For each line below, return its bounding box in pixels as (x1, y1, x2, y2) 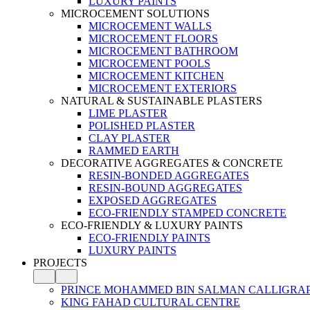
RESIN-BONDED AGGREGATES (89, 170, 249, 181)
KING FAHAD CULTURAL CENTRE (61, 296, 240, 308)
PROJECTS (33, 257, 87, 268)
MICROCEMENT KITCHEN (89, 70, 224, 82)
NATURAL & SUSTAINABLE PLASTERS (61, 95, 262, 107)
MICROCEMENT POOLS (89, 57, 210, 69)
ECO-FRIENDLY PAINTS (89, 232, 210, 244)
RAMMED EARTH (89, 145, 179, 156)
